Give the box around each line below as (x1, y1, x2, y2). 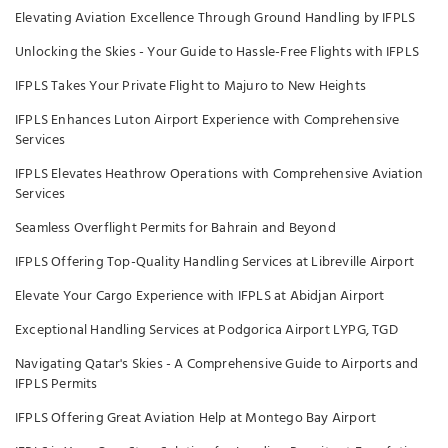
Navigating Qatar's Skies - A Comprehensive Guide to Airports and (15, 353, 419, 376)
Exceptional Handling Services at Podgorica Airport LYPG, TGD (15, 319, 398, 342)
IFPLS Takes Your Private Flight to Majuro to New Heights (15, 75, 366, 98)
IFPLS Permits (15, 373, 98, 396)
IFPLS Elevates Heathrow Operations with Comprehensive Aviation (15, 163, 424, 186)
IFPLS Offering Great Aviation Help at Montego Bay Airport (15, 407, 377, 430)
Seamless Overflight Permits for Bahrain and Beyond (15, 217, 336, 240)
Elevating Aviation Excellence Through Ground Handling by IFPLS (15, 7, 416, 30)
